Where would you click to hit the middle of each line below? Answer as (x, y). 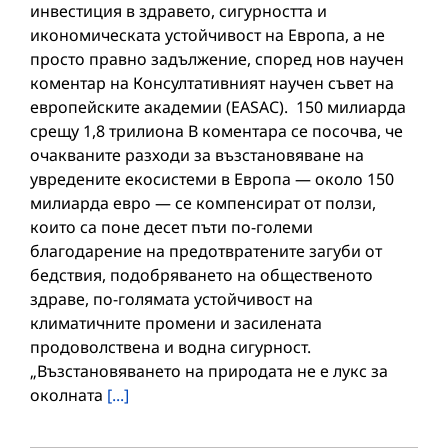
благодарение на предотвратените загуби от (206, 251)
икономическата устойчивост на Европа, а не (207, 35)
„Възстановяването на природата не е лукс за (209, 371)
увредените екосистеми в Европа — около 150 (212, 179)
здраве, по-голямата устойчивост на (171, 299)
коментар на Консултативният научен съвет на (212, 83)
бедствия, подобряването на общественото (201, 275)
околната (68, 395)
